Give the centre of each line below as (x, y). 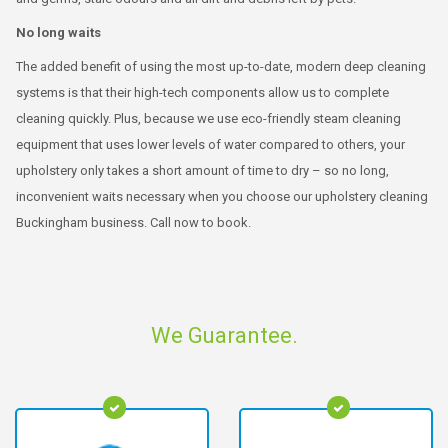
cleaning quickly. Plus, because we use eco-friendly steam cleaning (208, 118)
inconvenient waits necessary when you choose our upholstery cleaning (222, 196)
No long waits (58, 32)
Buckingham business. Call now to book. (133, 222)
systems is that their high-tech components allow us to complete (202, 92)
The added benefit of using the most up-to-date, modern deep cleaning (221, 66)
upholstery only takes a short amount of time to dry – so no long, (202, 170)
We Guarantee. (224, 335)
